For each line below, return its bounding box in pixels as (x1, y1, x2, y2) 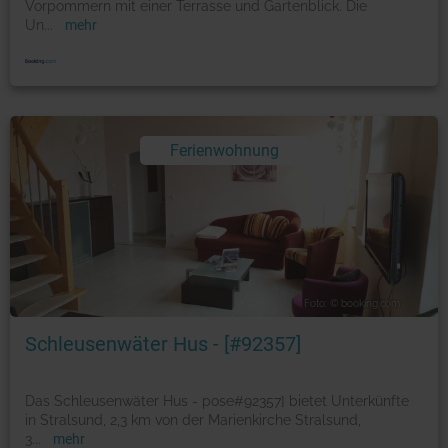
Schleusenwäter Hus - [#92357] (25, 331, 301, 356)
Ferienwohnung (169, 141, 279, 161)
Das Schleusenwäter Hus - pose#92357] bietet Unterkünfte (25, 392, 409, 409)
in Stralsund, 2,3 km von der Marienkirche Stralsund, (25, 411, 361, 428)
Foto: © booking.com (303, 297, 400, 309)
